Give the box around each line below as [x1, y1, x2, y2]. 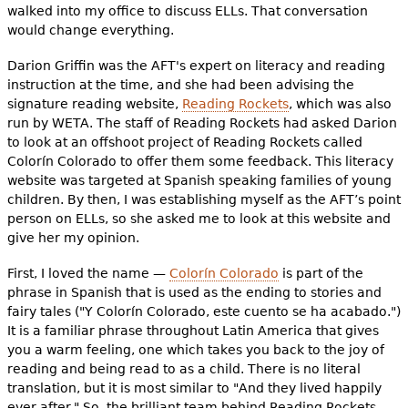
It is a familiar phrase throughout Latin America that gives [6, 322, 379, 338]
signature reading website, [6, 96, 182, 111]
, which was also [288, 96, 392, 111]
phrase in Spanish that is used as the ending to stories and [6, 284, 382, 300]
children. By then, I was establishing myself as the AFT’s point [6, 191, 401, 207]
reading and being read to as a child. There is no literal [6, 361, 361, 376]
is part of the [278, 265, 363, 280]
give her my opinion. [6, 229, 143, 245]
